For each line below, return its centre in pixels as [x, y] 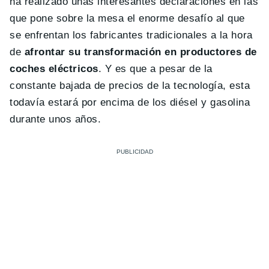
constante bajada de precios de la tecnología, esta [130, 85]
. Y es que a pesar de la [155, 68]
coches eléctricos [54, 68]
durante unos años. [56, 119]
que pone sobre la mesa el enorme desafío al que [127, 18]
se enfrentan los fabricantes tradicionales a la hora [131, 35]
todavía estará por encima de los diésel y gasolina [130, 102]
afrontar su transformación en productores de [141, 52]
